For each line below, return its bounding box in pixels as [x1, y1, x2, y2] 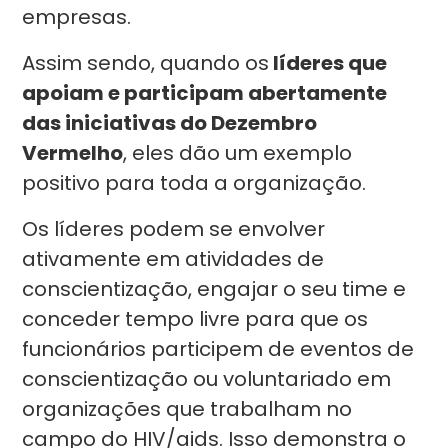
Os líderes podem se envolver [22, 215, 326, 243]
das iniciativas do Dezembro [22, 109, 318, 137]
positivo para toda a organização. [22, 169, 372, 197]
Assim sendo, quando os [22, 49, 270, 77]
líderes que [269, 49, 388, 77]
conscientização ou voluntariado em [22, 365, 392, 393]
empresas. [22, 3, 137, 31]
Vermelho [22, 139, 124, 167]
